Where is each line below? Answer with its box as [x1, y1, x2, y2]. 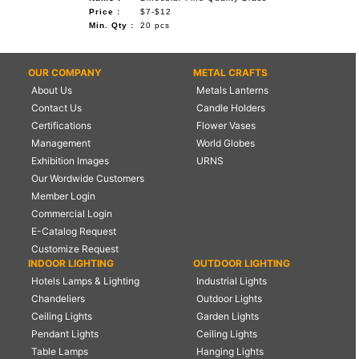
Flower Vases [196, 119, 256, 131]
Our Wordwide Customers [31, 171, 144, 184]
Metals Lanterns [196, 83, 268, 96]
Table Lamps [31, 345, 88, 357]
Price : [88, 6, 120, 16]
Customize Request [31, 242, 119, 255]
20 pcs [139, 20, 170, 30]
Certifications [31, 119, 91, 131]
